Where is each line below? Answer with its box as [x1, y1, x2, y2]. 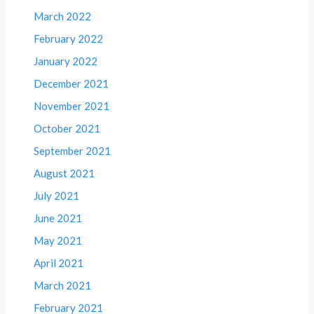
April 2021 [34, 257, 84, 270]
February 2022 [34, 32, 104, 46]
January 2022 [34, 55, 98, 68]
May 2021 [34, 234, 83, 247]
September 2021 [34, 144, 111, 158]
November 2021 [34, 100, 110, 113]
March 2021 [34, 279, 92, 292]
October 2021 [34, 122, 101, 135]
